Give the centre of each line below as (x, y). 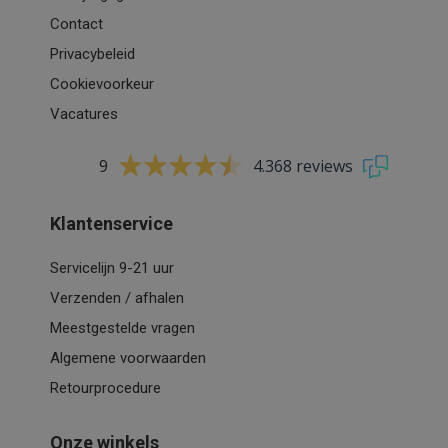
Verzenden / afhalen (117, 297)
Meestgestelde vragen (122, 327)
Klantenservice (111, 223)
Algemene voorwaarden (128, 357)
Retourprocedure (105, 387)
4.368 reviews (303, 166)
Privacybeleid (92, 53)
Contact (76, 23)
